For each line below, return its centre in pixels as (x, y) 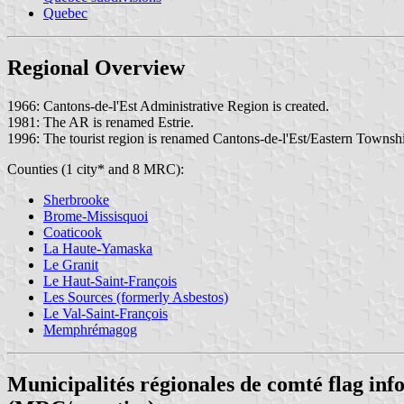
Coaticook (73, 232)
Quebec (65, 13)
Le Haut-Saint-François (110, 280)
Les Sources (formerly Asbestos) (136, 297)
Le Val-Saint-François (106, 313)
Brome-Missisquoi (96, 216)
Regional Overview (96, 67)
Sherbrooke (76, 199)
